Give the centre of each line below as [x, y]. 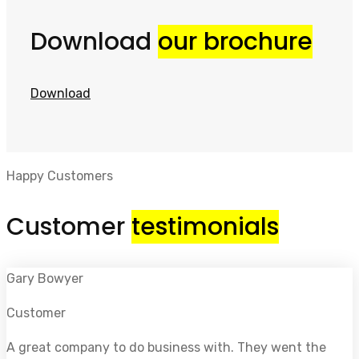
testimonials [205, 226]
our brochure [235, 41]
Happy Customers [60, 175]
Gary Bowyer [45, 278]
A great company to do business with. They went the [166, 347]
